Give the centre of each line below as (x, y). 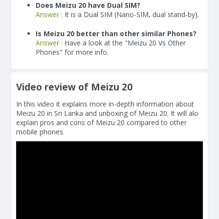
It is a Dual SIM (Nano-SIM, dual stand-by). (132, 14)
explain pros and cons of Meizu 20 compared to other (101, 122)
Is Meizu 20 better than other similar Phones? (116, 33)
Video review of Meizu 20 (74, 87)
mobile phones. (40, 132)
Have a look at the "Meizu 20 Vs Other (125, 43)
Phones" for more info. (72, 52)
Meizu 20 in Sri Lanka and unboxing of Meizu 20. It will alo (107, 113)
